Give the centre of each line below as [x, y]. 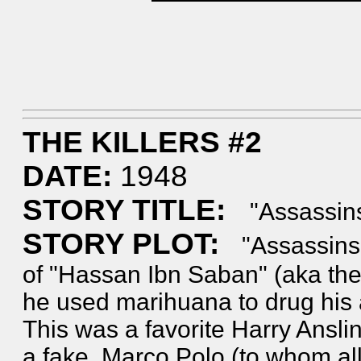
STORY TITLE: [124, 210]
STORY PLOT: [120, 244]
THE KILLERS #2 [158, 142]
